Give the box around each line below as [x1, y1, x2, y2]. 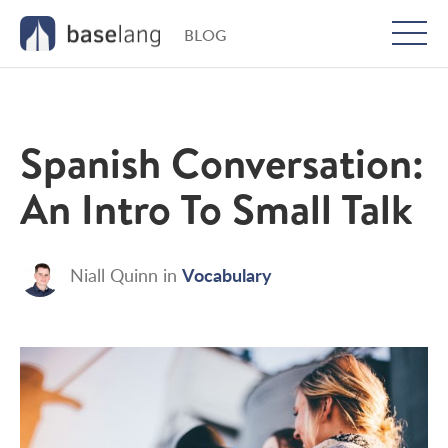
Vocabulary [182, 261, 272, 287]
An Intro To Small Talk [20, 179, 413, 238]
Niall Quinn [70, 262, 158, 287]
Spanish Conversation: [20, 133, 424, 192]
